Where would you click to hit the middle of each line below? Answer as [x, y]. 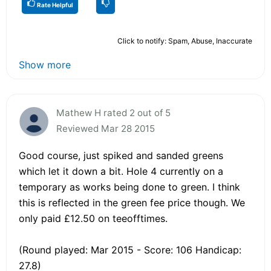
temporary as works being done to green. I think [129, 187]
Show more [45, 64]
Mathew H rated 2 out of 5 [113, 113]
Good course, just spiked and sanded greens [121, 155]
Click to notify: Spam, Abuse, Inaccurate [185, 41]
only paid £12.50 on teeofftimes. [93, 218]
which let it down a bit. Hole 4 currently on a [121, 171]
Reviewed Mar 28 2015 [106, 128]
